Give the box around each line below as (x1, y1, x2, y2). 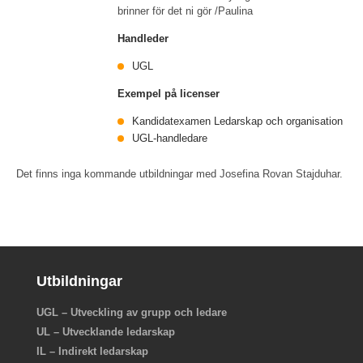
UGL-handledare (132, 132, 208, 144)
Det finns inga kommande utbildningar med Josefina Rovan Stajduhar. (16, 168, 343, 180)
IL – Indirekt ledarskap (36, 345, 148, 357)
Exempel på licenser (117, 88, 220, 100)
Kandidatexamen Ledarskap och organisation (132, 115, 344, 127)
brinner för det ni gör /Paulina (117, 5, 254, 17)
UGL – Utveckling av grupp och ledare (36, 306, 227, 318)
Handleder (117, 32, 169, 45)
